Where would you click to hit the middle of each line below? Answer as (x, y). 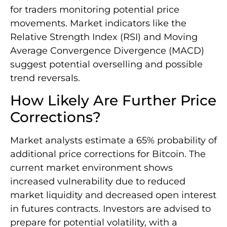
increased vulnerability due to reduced (98, 182)
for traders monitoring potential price (95, 9)
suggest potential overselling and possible (106, 64)
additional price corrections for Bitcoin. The (108, 154)
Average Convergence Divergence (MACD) (107, 50)
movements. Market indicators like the (98, 23)
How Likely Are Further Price (113, 101)
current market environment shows (91, 168)
